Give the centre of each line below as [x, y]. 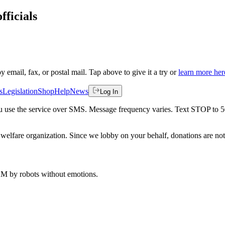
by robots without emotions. [53, 174]
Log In [109, 91]
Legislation [20, 91]
